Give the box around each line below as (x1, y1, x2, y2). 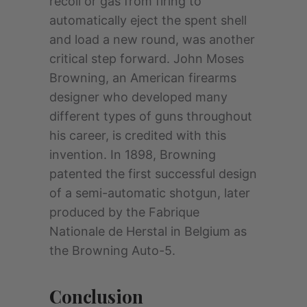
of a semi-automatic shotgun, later (49, 185, 250, 200)
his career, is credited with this (49, 127, 226, 143)
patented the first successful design (49, 166, 257, 181)
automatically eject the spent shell (49, 12, 247, 27)
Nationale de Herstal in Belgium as (49, 223, 247, 238)
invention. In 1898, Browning (49, 147, 216, 162)
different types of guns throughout (49, 108, 252, 123)
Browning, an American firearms (49, 70, 236, 85)
